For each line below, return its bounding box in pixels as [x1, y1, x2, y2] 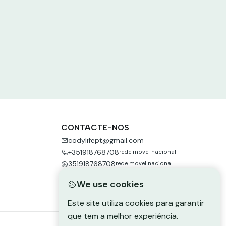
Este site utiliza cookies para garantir [68, 198, 204, 209]
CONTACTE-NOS [61, 123, 129, 132]
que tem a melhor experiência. [68, 211, 178, 222]
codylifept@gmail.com [68, 136, 144, 145]
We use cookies [77, 179, 144, 190]
